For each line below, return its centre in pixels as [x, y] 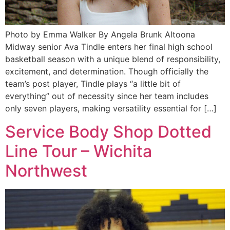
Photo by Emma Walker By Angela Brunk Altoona [100, 35]
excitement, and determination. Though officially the [107, 72]
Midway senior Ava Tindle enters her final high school [109, 47]
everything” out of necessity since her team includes [107, 96]
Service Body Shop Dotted [108, 131]
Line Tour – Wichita [79, 151]
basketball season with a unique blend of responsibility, [113, 59]
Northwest [46, 170]
